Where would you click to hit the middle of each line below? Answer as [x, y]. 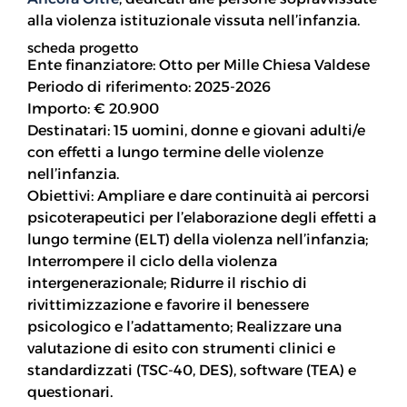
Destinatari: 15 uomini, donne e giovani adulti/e [196, 130]
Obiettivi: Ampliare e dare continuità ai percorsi [199, 196]
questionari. [70, 392]
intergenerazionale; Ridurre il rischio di [167, 283]
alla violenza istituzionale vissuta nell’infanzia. [194, 20]
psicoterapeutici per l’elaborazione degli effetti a [202, 218]
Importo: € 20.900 [93, 109]
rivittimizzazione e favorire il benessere [168, 305]
